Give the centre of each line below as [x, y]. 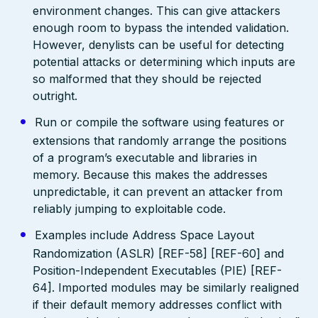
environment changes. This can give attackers [157, 10]
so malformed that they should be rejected [147, 78]
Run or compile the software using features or [159, 122]
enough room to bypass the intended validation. [161, 27]
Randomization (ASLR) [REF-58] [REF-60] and [159, 253]
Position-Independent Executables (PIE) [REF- [158, 270]
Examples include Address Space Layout [144, 235]
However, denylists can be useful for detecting [159, 44]
